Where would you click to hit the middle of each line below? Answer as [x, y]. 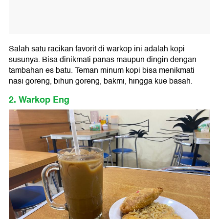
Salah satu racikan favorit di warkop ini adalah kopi [97, 49]
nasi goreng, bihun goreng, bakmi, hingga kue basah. [101, 81]
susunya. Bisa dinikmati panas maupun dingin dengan [103, 60]
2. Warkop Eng [39, 100]
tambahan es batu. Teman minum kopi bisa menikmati [102, 71]
